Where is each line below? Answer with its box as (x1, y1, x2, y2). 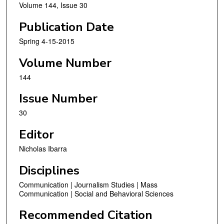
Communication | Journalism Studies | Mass (19, 179, 157, 189)
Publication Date (19, 19, 114, 35)
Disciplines (19, 162, 79, 178)
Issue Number (19, 90, 97, 107)
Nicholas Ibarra (19, 143, 67, 153)
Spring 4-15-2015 (19, 36, 74, 46)
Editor (19, 126, 54, 142)
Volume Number (19, 54, 111, 71)
